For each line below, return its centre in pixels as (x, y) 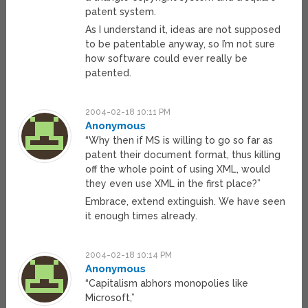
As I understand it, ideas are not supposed (183, 30)
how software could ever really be (167, 59)
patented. (109, 73)
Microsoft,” (110, 298)
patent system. (121, 12)
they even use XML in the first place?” (173, 184)
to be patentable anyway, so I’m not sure (180, 44)
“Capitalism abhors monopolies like (167, 284)
